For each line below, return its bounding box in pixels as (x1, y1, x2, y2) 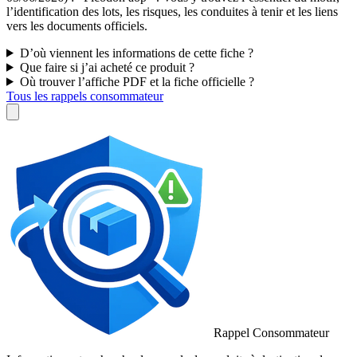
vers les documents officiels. (6, 18, 147, 33)
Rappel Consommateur (210, 325, 329, 339)
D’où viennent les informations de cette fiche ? (19, 45, 253, 60)
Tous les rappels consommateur (6, 88, 163, 103)
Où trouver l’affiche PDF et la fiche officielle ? (19, 74, 254, 88)
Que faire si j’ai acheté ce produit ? (19, 60, 194, 74)
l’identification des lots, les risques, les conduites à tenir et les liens (6, 4, 338, 18)
